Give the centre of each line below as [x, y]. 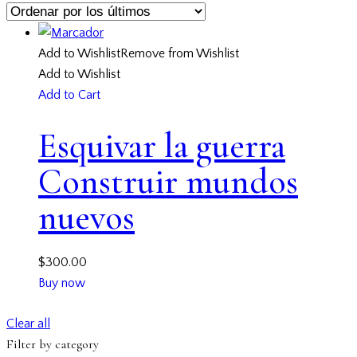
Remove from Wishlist [180, 53]
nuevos [86, 218]
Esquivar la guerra [162, 146]
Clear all [28, 324]
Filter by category [53, 344]
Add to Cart [69, 94]
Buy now [62, 282]
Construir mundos [168, 182]
